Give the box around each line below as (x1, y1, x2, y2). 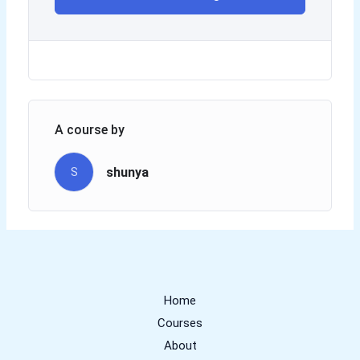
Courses (157, 315, 202, 330)
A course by (55, 122, 125, 138)
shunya (106, 164, 149, 180)
